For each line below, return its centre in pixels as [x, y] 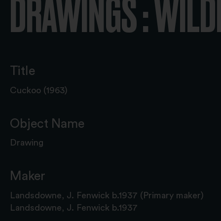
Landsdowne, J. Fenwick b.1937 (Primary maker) [107, 195]
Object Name [47, 124]
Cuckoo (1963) [39, 90]
